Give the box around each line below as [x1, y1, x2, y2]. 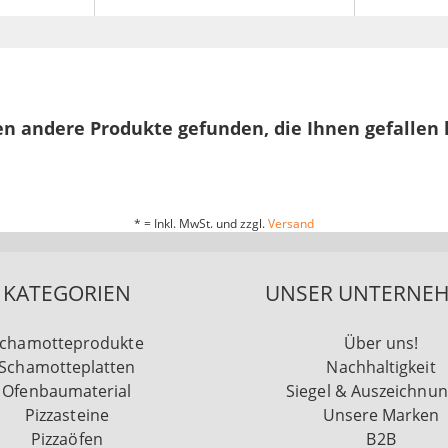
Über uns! [343, 332, 419, 355]
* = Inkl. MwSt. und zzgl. [134, 215, 268, 233]
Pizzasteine [24, 404, 109, 427]
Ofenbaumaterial [2, 380, 132, 403]
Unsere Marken [322, 404, 440, 427]
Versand [268, 215, 314, 233]
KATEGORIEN [2, 279, 131, 308]
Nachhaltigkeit [326, 356, 436, 379]
